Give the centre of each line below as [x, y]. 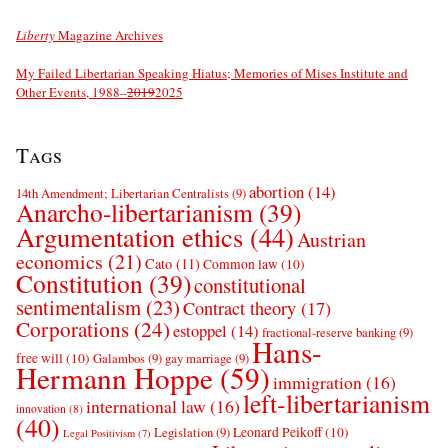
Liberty [35, 35]
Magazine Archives [109, 35]
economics [59, 262]
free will [39, 358]
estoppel [200, 331]
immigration [317, 382]
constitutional [250, 285]
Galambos [119, 359]
